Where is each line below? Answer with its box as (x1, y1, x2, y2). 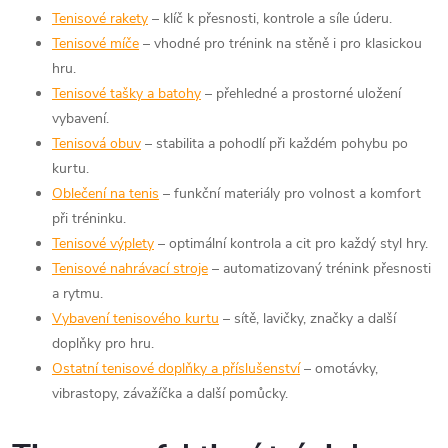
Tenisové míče (52, 33, 139, 53)
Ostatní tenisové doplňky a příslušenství (52, 358, 300, 378)
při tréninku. (52, 208, 126, 228)
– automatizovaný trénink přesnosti (208, 258, 431, 278)
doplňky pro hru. (52, 333, 154, 353)
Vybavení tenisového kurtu (52, 308, 219, 328)
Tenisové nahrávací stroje (52, 258, 208, 278)
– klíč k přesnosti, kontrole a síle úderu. (148, 8, 392, 28)
